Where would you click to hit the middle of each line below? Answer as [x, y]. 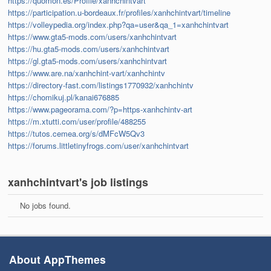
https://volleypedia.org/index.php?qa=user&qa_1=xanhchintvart [119, 25]
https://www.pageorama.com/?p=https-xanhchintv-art [100, 109]
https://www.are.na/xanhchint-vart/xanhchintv [87, 73]
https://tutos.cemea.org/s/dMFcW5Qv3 [77, 134]
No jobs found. [46, 206]
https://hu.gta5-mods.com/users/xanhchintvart [89, 49]
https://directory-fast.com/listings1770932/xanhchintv [101, 85]
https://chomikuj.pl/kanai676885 [64, 97]
